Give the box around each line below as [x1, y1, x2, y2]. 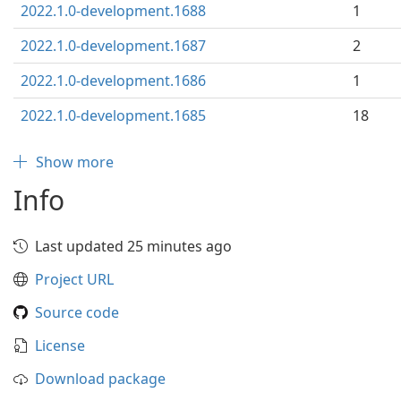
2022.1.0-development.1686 [21, 71, 206, 90]
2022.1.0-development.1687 [21, 36, 206, 55]
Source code [35, 303, 119, 322]
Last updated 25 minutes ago [35, 236, 232, 256]
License [35, 336, 85, 355]
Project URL [35, 269, 114, 289]
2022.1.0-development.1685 [21, 106, 206, 125]
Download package [35, 369, 166, 388]
